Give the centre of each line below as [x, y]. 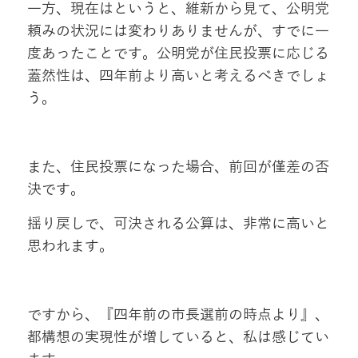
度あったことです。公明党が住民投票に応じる [178, 54]
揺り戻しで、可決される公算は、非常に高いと [178, 224]
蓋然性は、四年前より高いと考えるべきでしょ [178, 76]
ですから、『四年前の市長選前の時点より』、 [178, 315]
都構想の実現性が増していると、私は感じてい [178, 338]
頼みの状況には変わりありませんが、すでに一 [178, 32]
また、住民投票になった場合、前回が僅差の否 [178, 167]
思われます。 [70, 247]
